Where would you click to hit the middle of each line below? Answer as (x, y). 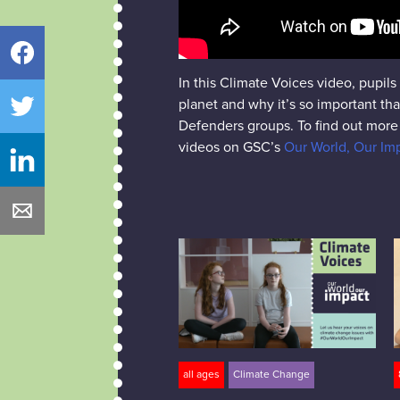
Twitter (40, 114)
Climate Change (271, 375)
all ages (201, 375)
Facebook (49, 61)
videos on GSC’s (231, 147)
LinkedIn (45, 168)
